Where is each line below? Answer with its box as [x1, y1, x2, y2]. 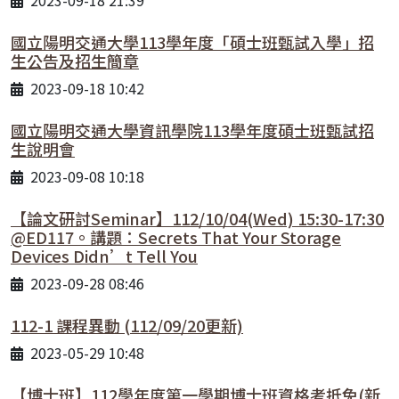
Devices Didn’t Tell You [11, 243, 198, 267]
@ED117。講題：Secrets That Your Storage [11, 224, 341, 248]
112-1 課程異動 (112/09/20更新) [11, 313, 243, 337]
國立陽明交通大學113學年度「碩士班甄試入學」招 [11, 29, 374, 53]
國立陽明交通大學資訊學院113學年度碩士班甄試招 [11, 118, 374, 142]
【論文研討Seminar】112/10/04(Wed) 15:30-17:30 [11, 206, 384, 230]
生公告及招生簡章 [11, 48, 139, 72]
